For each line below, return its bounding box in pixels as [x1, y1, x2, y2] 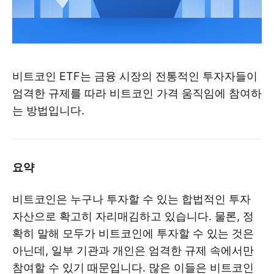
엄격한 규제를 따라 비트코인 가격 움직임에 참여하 [12, 86, 262, 100]
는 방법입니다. [12, 103, 84, 117]
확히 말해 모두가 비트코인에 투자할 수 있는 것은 [12, 226, 254, 240]
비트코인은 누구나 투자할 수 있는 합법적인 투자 [12, 192, 251, 206]
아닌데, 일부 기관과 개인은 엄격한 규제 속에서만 [12, 243, 254, 257]
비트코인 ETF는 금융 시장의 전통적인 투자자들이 [12, 69, 257, 83]
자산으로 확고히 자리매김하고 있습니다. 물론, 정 [12, 209, 254, 223]
